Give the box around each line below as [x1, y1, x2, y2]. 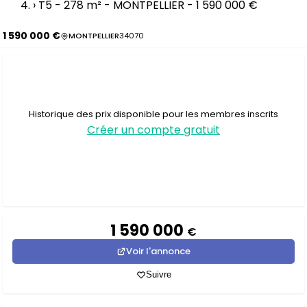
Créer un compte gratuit [87, 121, 220, 138]
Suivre [145, 269, 171, 280]
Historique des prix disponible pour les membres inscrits [29, 107, 278, 121]
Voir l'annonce [126, 245, 191, 258]
